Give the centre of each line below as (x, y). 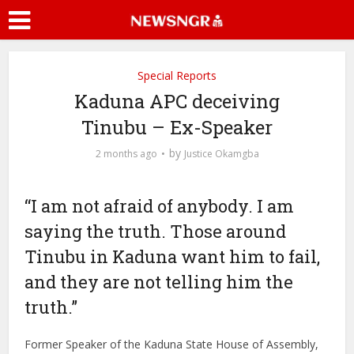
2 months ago (126, 154)
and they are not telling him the (159, 282)
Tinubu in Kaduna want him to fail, (173, 256)
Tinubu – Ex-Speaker (177, 127)
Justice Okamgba (221, 154)
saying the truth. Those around (156, 231)
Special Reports (177, 75)
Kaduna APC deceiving (177, 101)
